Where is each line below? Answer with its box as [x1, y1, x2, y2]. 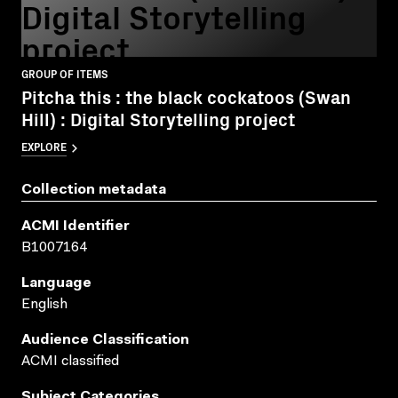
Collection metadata [21, 183, 166, 198]
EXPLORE [21, 139, 67, 155]
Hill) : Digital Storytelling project [21, 106, 295, 132]
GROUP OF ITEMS [21, 66, 108, 82]
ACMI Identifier [21, 219, 130, 235]
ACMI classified [21, 354, 119, 370]
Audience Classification [21, 333, 189, 348]
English [21, 298, 68, 313]
